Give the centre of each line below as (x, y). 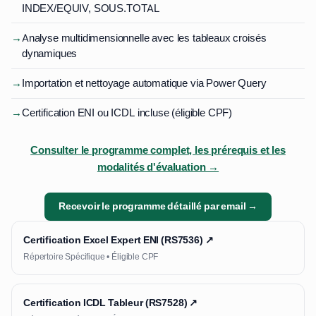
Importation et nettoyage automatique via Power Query (144, 84)
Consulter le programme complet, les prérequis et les (158, 150)
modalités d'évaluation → (158, 167)
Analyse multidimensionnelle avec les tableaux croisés (144, 38)
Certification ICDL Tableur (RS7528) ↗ (111, 302)
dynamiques (49, 53)
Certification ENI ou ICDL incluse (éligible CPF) (127, 113)
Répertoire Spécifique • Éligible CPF (91, 256)
